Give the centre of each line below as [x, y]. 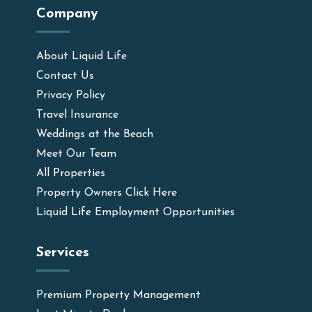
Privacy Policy [71, 95]
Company [68, 14]
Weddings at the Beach [95, 134]
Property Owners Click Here [107, 193]
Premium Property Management [119, 295]
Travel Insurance [78, 115]
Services [63, 253]
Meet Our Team [77, 154]
